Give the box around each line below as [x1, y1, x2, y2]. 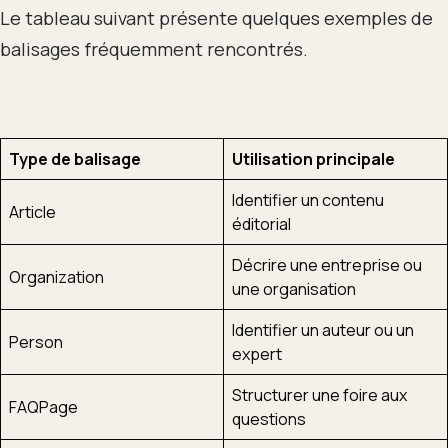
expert [232, 342, 282, 365]
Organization [9, 265, 104, 288]
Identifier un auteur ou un [232, 318, 414, 341]
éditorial [232, 212, 291, 235]
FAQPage [9, 395, 78, 418]
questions [232, 407, 306, 430]
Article [9, 200, 56, 223]
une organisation [232, 277, 356, 300]
